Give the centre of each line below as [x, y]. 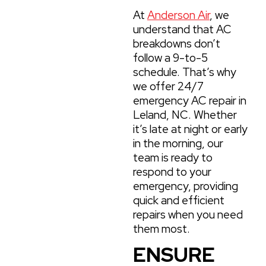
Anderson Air [178, 15]
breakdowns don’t [177, 43]
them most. [161, 229]
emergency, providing [186, 186]
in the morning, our [178, 143]
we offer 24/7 [168, 86]
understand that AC [182, 29]
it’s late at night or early [190, 129]
